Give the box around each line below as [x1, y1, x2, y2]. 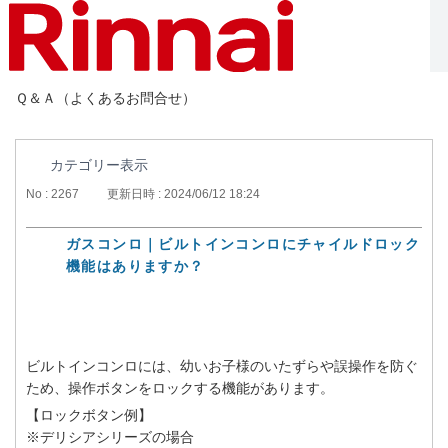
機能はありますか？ [66, 258, 205, 274]
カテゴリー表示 [50, 156, 148, 173]
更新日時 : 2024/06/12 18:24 [107, 187, 260, 201]
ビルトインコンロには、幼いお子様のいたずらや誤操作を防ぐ [26, 358, 418, 374]
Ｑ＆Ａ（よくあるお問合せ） [15, 89, 196, 106]
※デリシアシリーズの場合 [26, 429, 194, 445]
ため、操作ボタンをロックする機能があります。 [26, 380, 334, 396]
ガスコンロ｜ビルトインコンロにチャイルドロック [66, 236, 421, 252]
